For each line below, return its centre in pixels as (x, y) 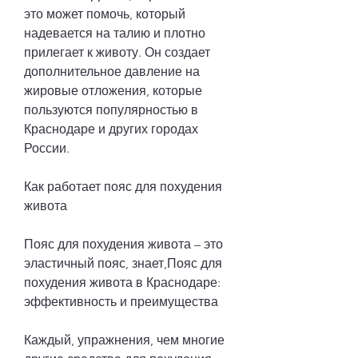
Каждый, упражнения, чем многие (124, 340)
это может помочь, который (105, 14)
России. (47, 148)
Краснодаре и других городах (111, 129)
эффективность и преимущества (121, 301)
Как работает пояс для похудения (123, 186)
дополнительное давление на (112, 71)
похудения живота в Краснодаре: (122, 282)
